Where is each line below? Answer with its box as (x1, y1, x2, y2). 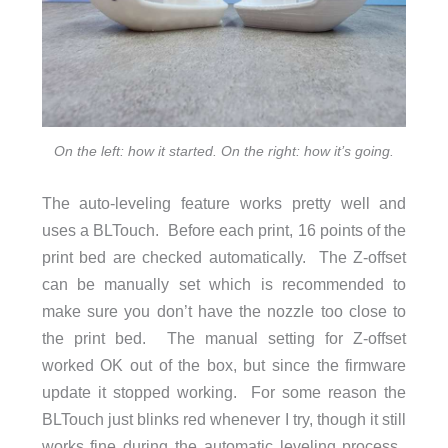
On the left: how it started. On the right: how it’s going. (54, 143, 394, 160)
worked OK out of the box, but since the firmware (41, 355, 407, 374)
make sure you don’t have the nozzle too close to (41, 301, 407, 320)
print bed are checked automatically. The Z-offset (41, 247, 407, 266)
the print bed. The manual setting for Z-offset (41, 328, 407, 347)
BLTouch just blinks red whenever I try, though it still (41, 409, 407, 428)
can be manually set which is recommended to (41, 274, 407, 293)
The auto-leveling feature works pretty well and (41, 193, 407, 212)
